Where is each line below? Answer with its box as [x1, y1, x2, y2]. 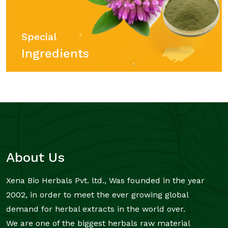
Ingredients [21, 46, 89, 61]
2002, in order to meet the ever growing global [6, 190, 188, 200]
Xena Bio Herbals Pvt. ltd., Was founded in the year [6, 176, 205, 186]
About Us [6, 150, 65, 165]
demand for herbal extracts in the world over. [6, 204, 185, 214]
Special [21, 30, 57, 43]
